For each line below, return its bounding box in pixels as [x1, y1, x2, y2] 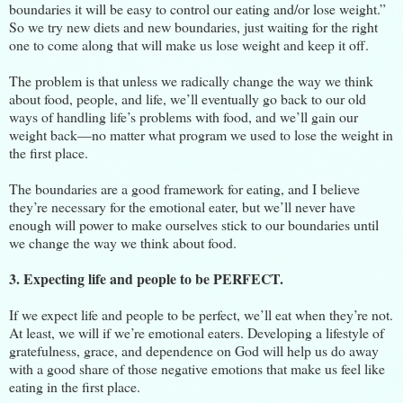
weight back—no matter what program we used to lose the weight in [9, 124, 393, 144]
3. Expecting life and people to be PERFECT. [9, 267, 283, 289]
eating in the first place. [9, 376, 140, 396]
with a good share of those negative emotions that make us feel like [9, 358, 385, 378]
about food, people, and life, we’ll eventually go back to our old [9, 88, 366, 108]
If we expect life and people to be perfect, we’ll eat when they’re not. [9, 304, 393, 324]
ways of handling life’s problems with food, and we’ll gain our [9, 106, 358, 126]
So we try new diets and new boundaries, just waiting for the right [9, 16, 378, 36]
